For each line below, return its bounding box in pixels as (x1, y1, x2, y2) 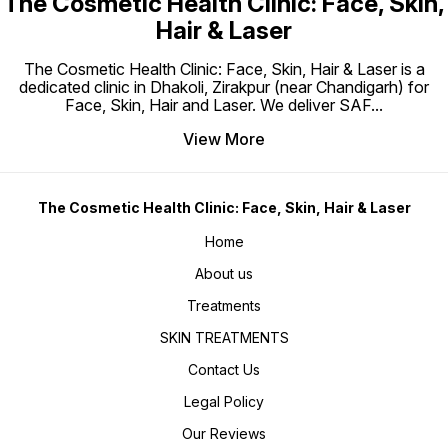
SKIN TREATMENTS (159, 329, 289, 347)
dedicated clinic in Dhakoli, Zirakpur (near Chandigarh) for (19, 77, 429, 98)
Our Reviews (182, 425, 266, 443)
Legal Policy (184, 393, 264, 411)
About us (195, 265, 253, 283)
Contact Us (188, 361, 260, 379)
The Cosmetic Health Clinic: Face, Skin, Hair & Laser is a (23, 59, 425, 80)
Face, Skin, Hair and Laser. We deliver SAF (65, 95, 371, 116)
